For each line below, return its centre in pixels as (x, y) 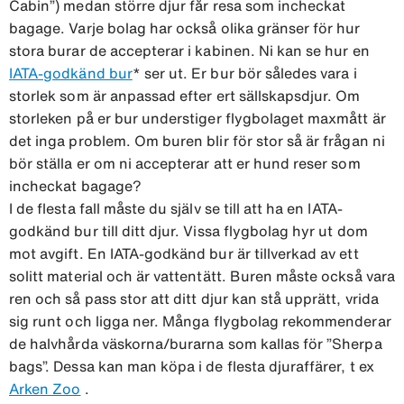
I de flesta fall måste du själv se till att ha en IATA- (176, 208)
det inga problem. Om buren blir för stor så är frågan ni (197, 140)
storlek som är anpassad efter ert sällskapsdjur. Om (185, 95)
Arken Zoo (45, 388)
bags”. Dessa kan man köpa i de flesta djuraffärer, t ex (192, 366)
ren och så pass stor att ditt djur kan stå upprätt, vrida (194, 298)
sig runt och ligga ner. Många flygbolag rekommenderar (200, 321)
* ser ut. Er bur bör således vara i (244, 73)
